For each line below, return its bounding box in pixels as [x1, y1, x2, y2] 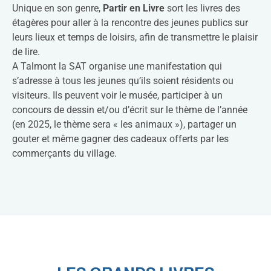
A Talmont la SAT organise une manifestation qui [12, 60, 222, 73]
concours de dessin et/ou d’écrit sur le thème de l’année [12, 104, 247, 116]
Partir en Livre [103, 2, 165, 15]
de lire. [12, 46, 40, 58]
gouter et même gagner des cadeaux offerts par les [12, 133, 229, 145]
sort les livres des [165, 2, 240, 15]
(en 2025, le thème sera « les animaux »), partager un [12, 119, 237, 131]
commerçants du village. [12, 148, 117, 160]
